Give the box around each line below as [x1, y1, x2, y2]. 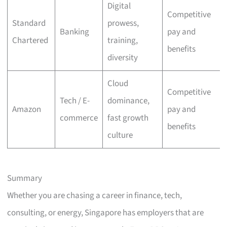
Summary [7, 172, 43, 185]
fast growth [107, 111, 148, 124]
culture [107, 129, 133, 141]
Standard [12, 17, 46, 29]
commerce [59, 111, 98, 124]
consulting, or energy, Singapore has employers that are [7, 207, 204, 219]
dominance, [107, 94, 149, 107]
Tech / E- [59, 94, 90, 107]
